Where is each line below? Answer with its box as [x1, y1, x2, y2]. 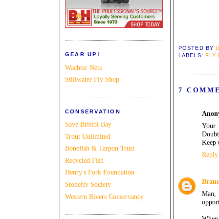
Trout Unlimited [65, 132, 110, 140]
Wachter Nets [65, 63, 102, 71]
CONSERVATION [65, 108, 121, 114]
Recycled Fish [65, 156, 104, 164]
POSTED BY [178, 45, 216, 51]
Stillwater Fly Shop [65, 75, 119, 84]
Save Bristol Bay [65, 120, 111, 129]
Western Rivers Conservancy [65, 192, 144, 200]
